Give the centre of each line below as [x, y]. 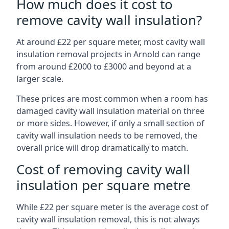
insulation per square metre [104, 185]
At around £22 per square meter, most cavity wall [111, 42]
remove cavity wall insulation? [109, 20]
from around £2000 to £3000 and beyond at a [104, 66]
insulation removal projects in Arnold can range [108, 54]
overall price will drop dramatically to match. [102, 148]
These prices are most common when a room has [112, 99]
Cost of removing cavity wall [103, 169]
